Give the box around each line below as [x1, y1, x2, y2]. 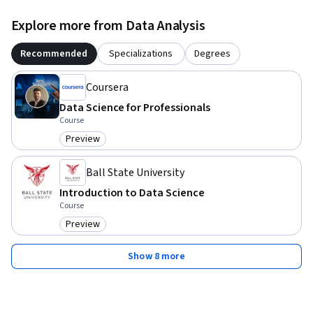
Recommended [20, 47, 88, 61]
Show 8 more [128, 249, 185, 264]
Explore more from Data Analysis [11, 16, 206, 36]
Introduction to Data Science [59, 185, 205, 201]
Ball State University [86, 165, 184, 181]
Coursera [86, 80, 129, 96]
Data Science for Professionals [59, 100, 210, 116]
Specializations [109, 47, 173, 61]
